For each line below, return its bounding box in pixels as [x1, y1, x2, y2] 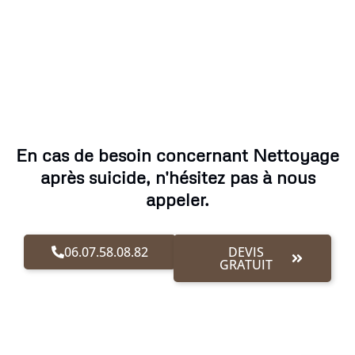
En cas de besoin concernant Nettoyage [16, 144, 339, 166]
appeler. [146, 189, 209, 211]
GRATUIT [219, 256, 273, 274]
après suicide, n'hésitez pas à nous [40, 166, 315, 189]
